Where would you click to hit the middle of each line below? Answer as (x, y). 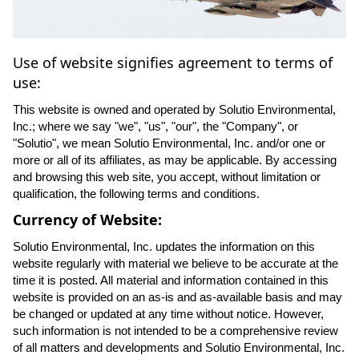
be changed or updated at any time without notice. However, (168, 314)
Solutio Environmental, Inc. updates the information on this (164, 247)
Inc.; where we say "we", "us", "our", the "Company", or (155, 127)
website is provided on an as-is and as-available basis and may (177, 297)
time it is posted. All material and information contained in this (171, 280)
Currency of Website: (87, 220)
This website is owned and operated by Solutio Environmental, (174, 110)
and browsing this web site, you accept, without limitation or (167, 177)
